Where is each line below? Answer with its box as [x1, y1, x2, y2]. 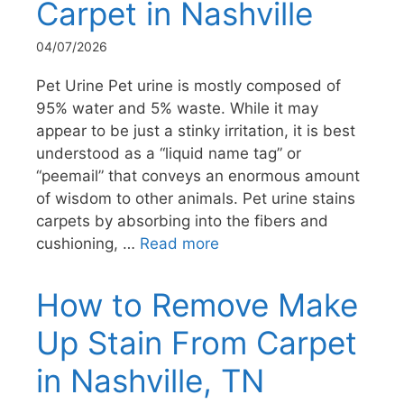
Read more [140, 234, 219, 252]
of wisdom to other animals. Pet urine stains [36, 188, 355, 207]
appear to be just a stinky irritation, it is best [36, 121, 355, 140]
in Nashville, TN [36, 361, 264, 399]
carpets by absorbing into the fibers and [36, 211, 328, 230]
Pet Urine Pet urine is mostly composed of [36, 76, 341, 95]
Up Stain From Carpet [36, 323, 357, 362]
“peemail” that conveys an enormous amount [36, 166, 360, 185]
